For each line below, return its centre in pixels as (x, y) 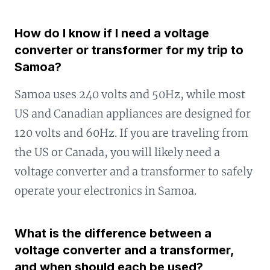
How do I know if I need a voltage (112, 33)
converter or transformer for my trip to (129, 50)
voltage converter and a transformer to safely (133, 171)
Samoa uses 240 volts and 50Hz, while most (130, 94)
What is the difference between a (113, 233)
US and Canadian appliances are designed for (133, 113)
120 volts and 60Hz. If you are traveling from (131, 133)
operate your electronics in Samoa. (105, 190)
